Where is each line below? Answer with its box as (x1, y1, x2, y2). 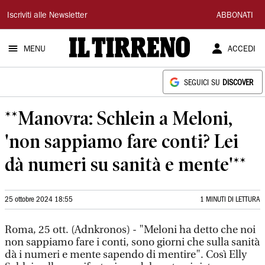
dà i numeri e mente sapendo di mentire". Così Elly (5, 248, 247, 261)
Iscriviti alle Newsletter (7, 12, 87, 20)
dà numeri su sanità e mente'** (5, 153, 246, 175)
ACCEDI (227, 46, 256, 54)
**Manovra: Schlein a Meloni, (5, 107, 232, 129)
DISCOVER (222, 80, 253, 86)
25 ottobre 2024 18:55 (5, 196, 73, 203)
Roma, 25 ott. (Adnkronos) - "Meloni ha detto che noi (5, 224, 256, 236)
